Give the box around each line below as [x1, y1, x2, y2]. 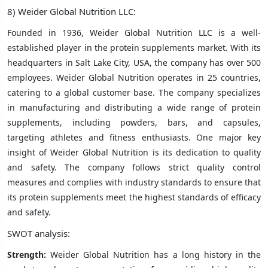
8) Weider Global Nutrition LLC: [7, 5, 136, 17]
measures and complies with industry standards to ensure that [7, 176, 261, 188]
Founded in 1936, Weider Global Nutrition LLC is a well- [7, 26, 261, 38]
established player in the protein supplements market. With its [7, 41, 261, 53]
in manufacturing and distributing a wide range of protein [7, 101, 261, 113]
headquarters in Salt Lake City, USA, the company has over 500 [7, 56, 261, 68]
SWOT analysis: [7, 227, 70, 239]
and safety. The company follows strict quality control [7, 161, 261, 173]
